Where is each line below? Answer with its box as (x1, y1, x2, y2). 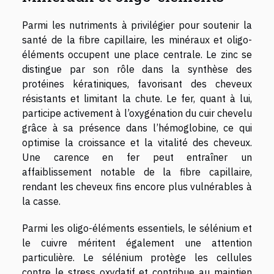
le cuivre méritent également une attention (22, 237, 252, 250)
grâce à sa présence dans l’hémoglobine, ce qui (22, 122, 252, 135)
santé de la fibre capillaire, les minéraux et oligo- (22, 34, 252, 46)
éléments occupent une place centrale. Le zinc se (22, 48, 252, 61)
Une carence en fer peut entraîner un (22, 151, 252, 164)
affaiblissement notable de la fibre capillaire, (22, 166, 252, 179)
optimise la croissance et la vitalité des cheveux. (22, 136, 252, 149)
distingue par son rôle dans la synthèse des (22, 63, 252, 76)
